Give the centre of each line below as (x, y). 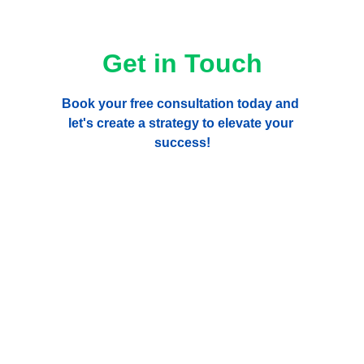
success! (182, 143)
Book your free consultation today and (182, 104)
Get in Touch (182, 64)
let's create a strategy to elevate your (182, 123)
